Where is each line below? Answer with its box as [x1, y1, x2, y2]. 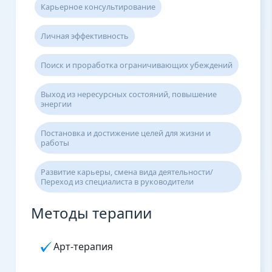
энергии [40, 98, 72, 110]
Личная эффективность [40, 30, 129, 42]
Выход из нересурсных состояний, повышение [40, 89, 217, 100]
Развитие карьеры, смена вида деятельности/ [40, 166, 213, 178]
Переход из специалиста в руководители [40, 176, 194, 188]
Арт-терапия [53, 240, 118, 254]
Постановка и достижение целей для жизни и [40, 127, 211, 139]
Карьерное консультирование [40, 1, 155, 13]
